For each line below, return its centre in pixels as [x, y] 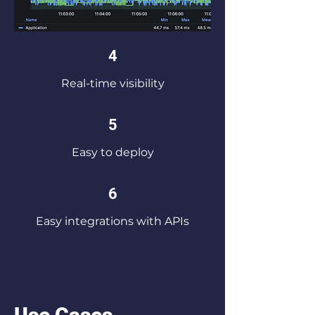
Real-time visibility [112, 83]
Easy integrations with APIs [112, 221]
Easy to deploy [112, 152]
